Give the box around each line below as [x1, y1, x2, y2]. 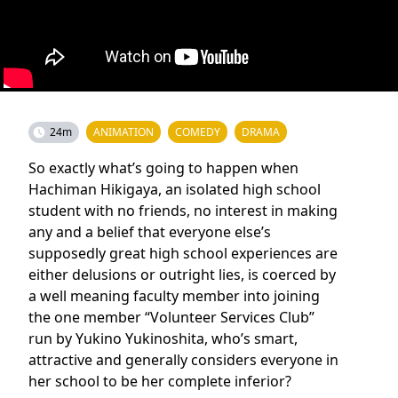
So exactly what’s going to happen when [28, 158, 298, 178]
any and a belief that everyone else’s [28, 222, 271, 242]
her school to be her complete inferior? [28, 371, 291, 391]
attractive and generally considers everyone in [28, 350, 338, 370]
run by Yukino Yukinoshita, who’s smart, [28, 329, 298, 348]
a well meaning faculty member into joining [28, 286, 320, 306]
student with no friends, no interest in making [28, 201, 338, 220]
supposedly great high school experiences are [28, 243, 338, 263]
